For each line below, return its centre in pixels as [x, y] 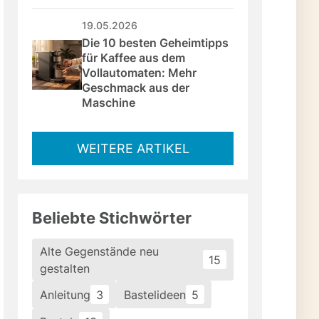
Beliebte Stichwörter [112, 218]
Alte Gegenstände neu [99, 251]
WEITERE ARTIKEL [133, 149]
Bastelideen [155, 294]
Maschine [109, 103]
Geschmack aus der [137, 88]
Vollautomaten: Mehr [141, 73]
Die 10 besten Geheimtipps [157, 43]
